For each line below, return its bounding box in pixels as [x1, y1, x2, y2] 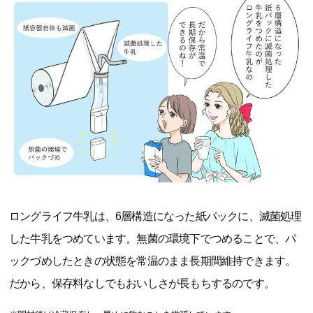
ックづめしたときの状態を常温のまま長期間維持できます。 [9, 255, 296, 268]
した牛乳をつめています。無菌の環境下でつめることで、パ [9, 233, 296, 245]
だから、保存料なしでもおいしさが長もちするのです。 [9, 277, 275, 290]
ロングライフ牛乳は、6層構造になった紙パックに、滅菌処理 [9, 210, 302, 223]
